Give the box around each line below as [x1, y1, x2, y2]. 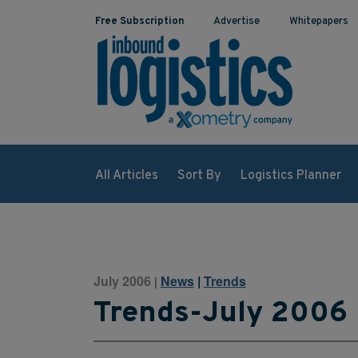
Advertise [213, 15, 261, 28]
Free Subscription [94, 15, 185, 28]
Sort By [177, 167, 221, 184]
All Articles [94, 167, 158, 184]
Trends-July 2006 [93, 295, 348, 333]
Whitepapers [289, 15, 349, 28]
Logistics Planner [240, 167, 341, 184]
